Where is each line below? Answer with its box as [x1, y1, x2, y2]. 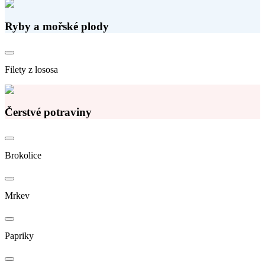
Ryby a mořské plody [5, 20, 109, 33]
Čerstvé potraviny [5, 106, 92, 119]
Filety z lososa [5, 64, 58, 75]
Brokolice [5, 150, 41, 161]
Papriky [5, 231, 34, 241]
